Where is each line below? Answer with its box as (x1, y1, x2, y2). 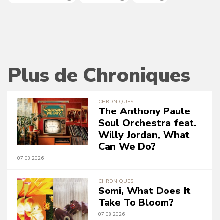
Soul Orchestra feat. (98, 116, 196, 130)
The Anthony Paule (98, 105, 190, 118)
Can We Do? (98, 140, 156, 153)
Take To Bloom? (98, 196, 174, 209)
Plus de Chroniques (7, 62, 190, 88)
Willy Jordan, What (98, 128, 190, 141)
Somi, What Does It (98, 184, 191, 197)
